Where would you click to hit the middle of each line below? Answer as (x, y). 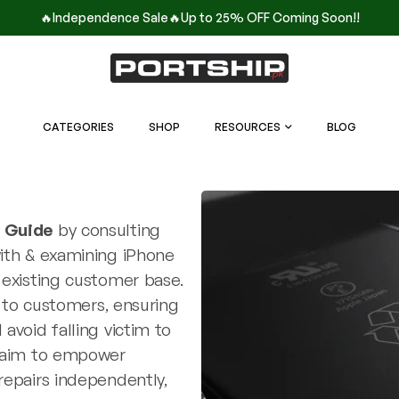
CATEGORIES (78, 126)
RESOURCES (248, 126)
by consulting (106, 229)
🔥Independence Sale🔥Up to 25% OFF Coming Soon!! (199, 17)
